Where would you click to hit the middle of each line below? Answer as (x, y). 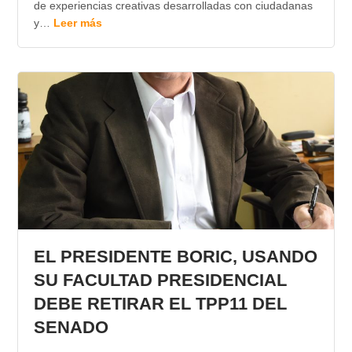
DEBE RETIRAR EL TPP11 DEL (160, 304)
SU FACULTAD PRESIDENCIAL (160, 280)
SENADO (71, 328)
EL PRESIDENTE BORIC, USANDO (175, 257)
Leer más (77, 23)
